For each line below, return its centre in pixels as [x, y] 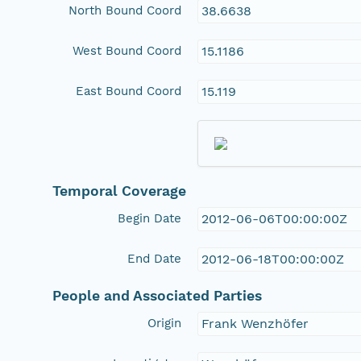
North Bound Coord [125, 10]
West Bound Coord [127, 50]
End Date [155, 258]
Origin [165, 323]
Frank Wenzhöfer [255, 323]
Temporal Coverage [120, 191]
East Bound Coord [129, 91]
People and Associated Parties [158, 295]
